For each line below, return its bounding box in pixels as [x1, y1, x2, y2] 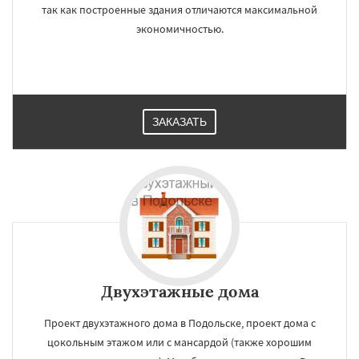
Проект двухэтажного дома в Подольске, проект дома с [43, 316, 316, 330]
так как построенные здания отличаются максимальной [42, 2, 317, 17]
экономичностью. [135, 22, 224, 36]
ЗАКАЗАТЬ [152, 115, 207, 128]
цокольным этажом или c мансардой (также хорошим [47, 335, 312, 349]
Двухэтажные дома [100, 281, 259, 301]
